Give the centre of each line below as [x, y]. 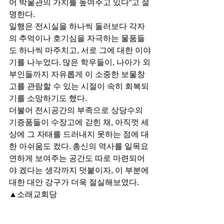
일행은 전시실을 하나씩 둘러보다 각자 [77, 26]
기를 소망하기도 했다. [49, 98]
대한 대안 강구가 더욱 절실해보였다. [75, 182]
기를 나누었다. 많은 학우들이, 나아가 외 [80, 62]
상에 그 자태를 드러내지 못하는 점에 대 [79, 134]
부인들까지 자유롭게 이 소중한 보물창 [77, 74]
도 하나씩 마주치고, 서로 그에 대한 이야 [80, 50]
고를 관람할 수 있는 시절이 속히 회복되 [79, 86]
